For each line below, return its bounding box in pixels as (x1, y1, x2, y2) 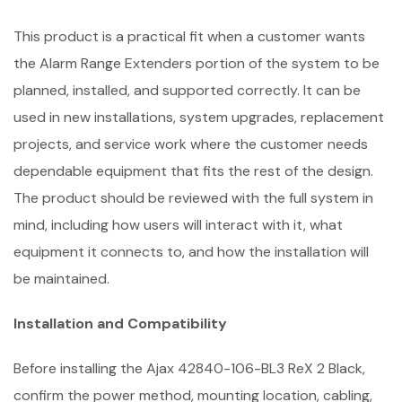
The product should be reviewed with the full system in (13, 188, 373, 208)
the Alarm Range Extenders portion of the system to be (13, 54, 380, 74)
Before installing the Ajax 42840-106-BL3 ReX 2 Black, (13, 359, 365, 379)
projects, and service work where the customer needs (13, 135, 368, 154)
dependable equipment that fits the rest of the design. (13, 162, 373, 181)
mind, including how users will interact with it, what (13, 215, 343, 235)
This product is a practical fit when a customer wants (13, 27, 365, 47)
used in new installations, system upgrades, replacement (13, 108, 384, 127)
